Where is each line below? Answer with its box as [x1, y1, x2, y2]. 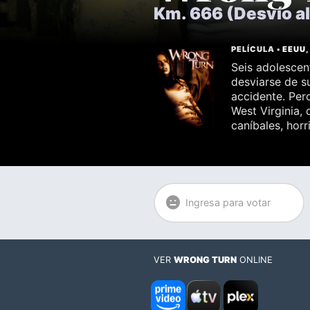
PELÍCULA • [231, 44, 283, 54]
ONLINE [237, 255, 273, 266]
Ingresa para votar [185, 197, 271, 209]
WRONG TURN [174, 255, 237, 266]
